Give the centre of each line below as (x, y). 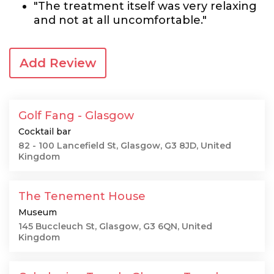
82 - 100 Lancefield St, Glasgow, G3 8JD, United (125, 146)
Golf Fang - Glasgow (76, 116)
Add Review (58, 63)
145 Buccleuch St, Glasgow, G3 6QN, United (115, 226)
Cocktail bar (45, 131)
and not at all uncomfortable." (120, 20)
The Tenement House (82, 196)
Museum (38, 212)
